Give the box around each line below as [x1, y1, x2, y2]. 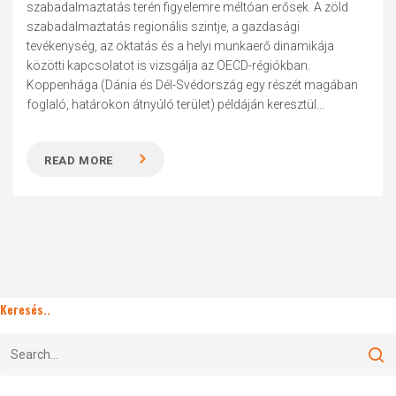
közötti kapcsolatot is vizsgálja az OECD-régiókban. [27, 58, 311, 72]
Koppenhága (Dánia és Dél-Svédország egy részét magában [27, 78, 359, 92]
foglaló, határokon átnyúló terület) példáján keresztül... [27, 97, 325, 111]
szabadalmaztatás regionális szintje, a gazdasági [27, 19, 301, 34]
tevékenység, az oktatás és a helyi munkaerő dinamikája [27, 39, 335, 53]
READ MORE [44, 154, 114, 167]
